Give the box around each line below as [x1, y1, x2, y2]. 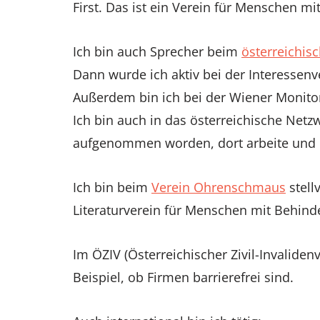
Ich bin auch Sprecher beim [73, 42, 241, 60]
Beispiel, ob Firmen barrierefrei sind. [73, 268, 294, 286]
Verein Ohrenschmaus [151, 178, 286, 196]
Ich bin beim [73, 178, 151, 196]
